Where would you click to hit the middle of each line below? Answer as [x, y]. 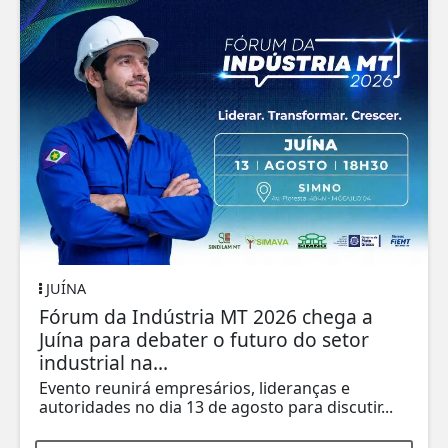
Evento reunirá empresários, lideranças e [194, 388]
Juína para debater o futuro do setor [204, 340]
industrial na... [103, 363]
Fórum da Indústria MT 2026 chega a [206, 317]
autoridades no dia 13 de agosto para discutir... [216, 407]
